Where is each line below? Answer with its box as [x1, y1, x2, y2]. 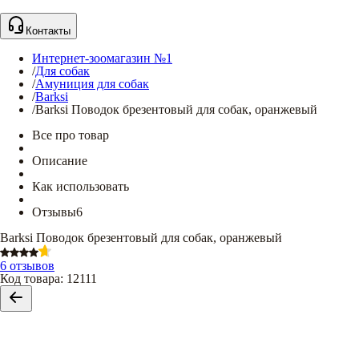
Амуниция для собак [35, 77, 149, 91]
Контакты [26, 25, 71, 37]
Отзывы [32, 205, 76, 219]
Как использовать [32, 179, 129, 193]
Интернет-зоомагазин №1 [32, 51, 172, 65]
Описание [32, 154, 87, 167]
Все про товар [32, 128, 109, 142]
